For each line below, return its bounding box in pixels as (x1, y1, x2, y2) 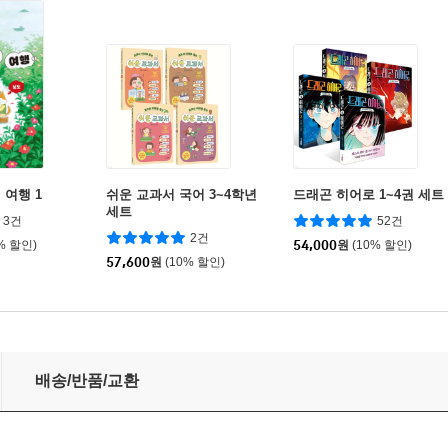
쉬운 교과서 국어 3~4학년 (106, 187, 257, 202)
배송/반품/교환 (35, 372, 139, 389)
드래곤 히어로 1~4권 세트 (293, 187, 444, 202)
